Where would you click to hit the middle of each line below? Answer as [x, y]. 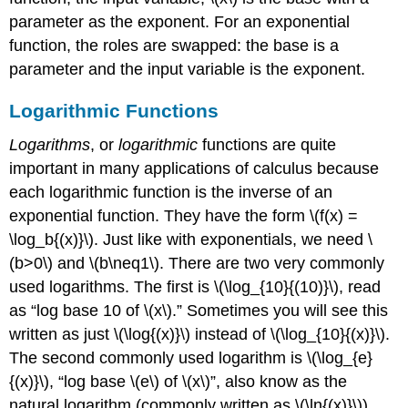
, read [360, 287]
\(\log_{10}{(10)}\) [277, 287]
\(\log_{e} [340, 358]
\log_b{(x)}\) [52, 240]
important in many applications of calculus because [194, 169]
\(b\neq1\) [125, 264]
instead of [231, 335]
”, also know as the [279, 382]
